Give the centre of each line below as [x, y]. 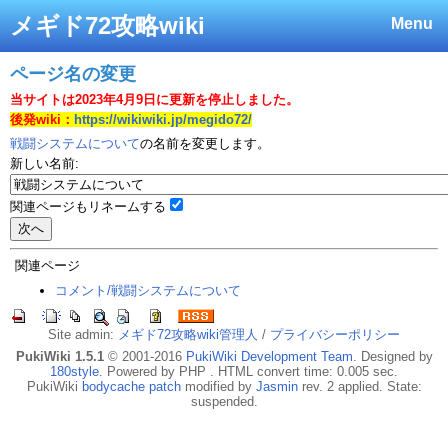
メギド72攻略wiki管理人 [188, 334]
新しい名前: [44, 163]
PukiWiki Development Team [269, 356]
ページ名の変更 [73, 74]
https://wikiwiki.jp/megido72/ [163, 119]
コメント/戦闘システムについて [148, 290]
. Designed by [392, 356]
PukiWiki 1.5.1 [59, 356]
